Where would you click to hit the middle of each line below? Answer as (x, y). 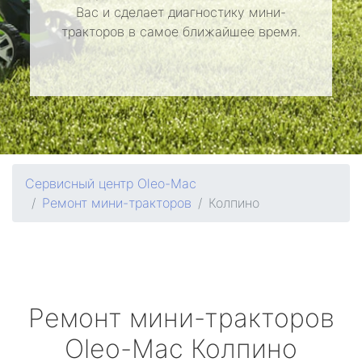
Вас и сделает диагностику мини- (181, 12)
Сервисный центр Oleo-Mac (111, 183)
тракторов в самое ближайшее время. (181, 32)
